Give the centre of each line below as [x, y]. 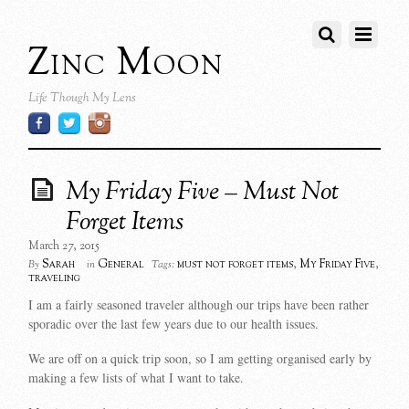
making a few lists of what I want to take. [136, 378]
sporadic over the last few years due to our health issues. [174, 324]
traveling [55, 279]
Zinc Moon [126, 63]
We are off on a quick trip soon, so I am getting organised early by [200, 359]
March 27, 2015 [64, 247]
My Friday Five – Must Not [203, 193]
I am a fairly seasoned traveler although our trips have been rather [199, 305]
